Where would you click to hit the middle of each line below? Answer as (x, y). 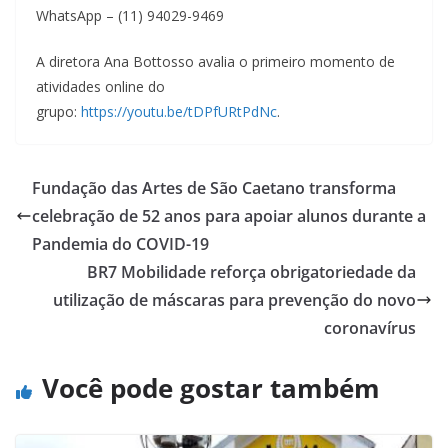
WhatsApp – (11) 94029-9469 (130, 15)
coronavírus (370, 327)
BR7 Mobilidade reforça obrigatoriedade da (251, 271)
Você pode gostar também (211, 387)
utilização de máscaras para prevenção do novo (234, 299)
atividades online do (100, 86)
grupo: (58, 111)
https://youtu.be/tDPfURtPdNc (179, 111)
